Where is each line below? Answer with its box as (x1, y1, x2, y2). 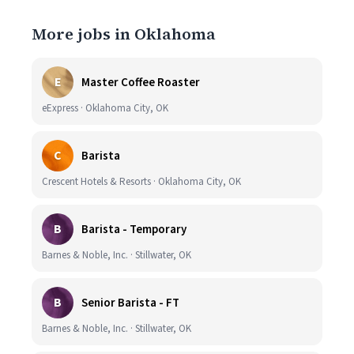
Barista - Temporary (81, 220, 186, 238)
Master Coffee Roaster (81, 73, 200, 91)
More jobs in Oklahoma (32, 23, 216, 45)
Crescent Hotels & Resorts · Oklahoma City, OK (42, 175, 241, 189)
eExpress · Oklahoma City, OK (42, 101, 168, 115)
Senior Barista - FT (81, 294, 179, 311)
